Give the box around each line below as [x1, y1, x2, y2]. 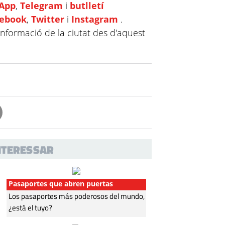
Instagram [71, 13, 119, 25]
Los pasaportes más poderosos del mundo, [9, 190, 145, 202]
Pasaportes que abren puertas [9, 178, 114, 188]
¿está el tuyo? [9, 201, 53, 213]
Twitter [31, 13, 65, 25]
